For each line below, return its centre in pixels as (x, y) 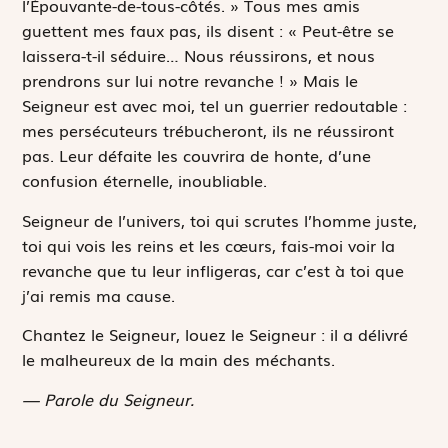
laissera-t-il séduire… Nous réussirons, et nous (199, 55)
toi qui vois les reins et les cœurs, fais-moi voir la (209, 244)
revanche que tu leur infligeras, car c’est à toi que (213, 269)
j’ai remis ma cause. (99, 294)
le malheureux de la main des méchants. (179, 359)
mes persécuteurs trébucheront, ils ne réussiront (208, 130)
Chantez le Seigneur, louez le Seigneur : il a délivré (215, 334)
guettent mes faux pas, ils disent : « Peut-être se (208, 30)
